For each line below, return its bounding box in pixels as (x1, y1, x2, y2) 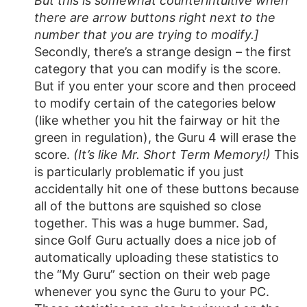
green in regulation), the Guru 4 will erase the (34, 130, 296, 145)
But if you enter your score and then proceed (34, 79, 296, 93)
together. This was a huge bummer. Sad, (34, 216, 268, 230)
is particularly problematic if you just (34, 164, 244, 179)
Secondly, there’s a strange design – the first (34, 45, 291, 59)
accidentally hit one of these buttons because (34, 182, 299, 196)
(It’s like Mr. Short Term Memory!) (73, 147, 274, 162)
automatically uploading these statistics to (34, 250, 279, 265)
